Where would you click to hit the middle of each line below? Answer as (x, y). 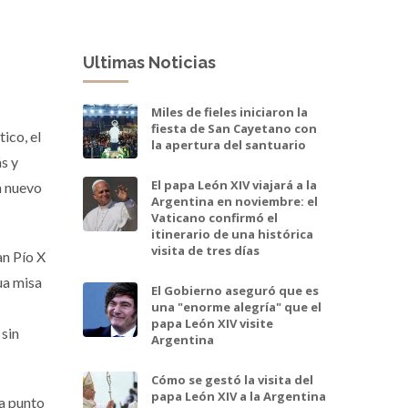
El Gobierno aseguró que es (235, 290)
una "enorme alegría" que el (236, 306)
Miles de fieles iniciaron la (229, 112)
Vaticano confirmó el (214, 217)
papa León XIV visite (212, 323)
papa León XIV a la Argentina (239, 396)
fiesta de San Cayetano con (234, 128)
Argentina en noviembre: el (235, 201)
